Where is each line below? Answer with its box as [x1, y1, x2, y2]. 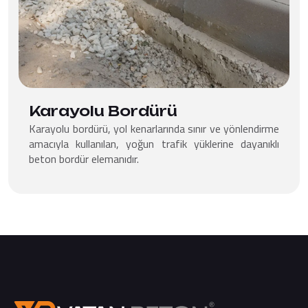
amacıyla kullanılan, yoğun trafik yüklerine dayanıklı [29, 135, 279, 153]
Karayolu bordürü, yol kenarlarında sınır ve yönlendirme [29, 120, 279, 137]
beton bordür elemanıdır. [29, 151, 139, 168]
